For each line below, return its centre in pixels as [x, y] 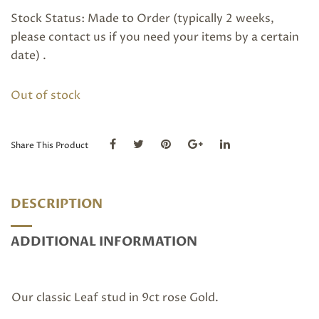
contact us [77, 37]
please [30, 37]
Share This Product [50, 146]
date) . [28, 56]
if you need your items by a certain [203, 37]
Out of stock [46, 95]
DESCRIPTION [57, 204]
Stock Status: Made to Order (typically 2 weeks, [142, 19]
